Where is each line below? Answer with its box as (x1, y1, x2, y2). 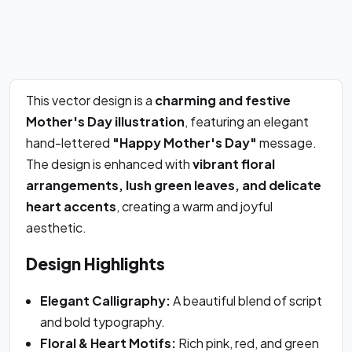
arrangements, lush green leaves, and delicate (26, 177, 321, 194)
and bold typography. (40, 313, 165, 330)
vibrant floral (192, 156, 275, 173)
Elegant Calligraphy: (40, 291, 170, 309)
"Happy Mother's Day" (112, 134, 257, 152)
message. (257, 134, 317, 152)
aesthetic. (26, 219, 86, 236)
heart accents (26, 198, 116, 215)
